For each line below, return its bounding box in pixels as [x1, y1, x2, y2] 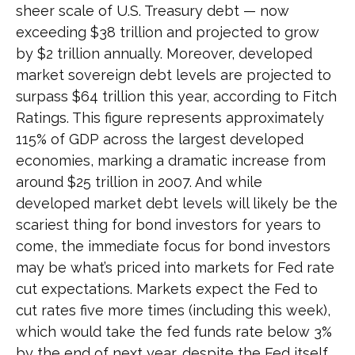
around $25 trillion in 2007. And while [16, 173, 262, 190]
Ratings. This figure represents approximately [16, 109, 324, 126]
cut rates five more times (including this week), [16, 301, 330, 319]
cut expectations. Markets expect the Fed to [16, 280, 318, 297]
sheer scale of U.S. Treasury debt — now [16, 2, 289, 19]
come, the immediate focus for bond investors [16, 237, 330, 254]
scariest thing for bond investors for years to [16, 216, 321, 233]
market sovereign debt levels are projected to [16, 66, 331, 83]
